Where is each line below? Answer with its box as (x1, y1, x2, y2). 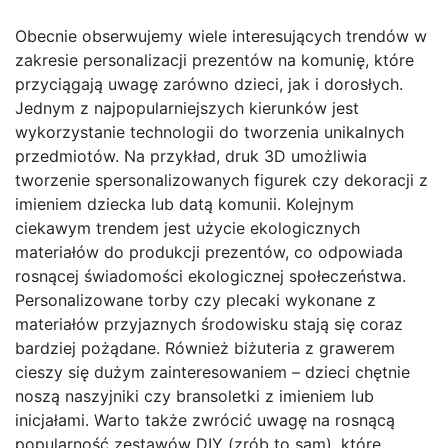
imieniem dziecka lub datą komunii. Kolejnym (15, 194, 354, 215)
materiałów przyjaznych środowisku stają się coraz (15, 314, 403, 335)
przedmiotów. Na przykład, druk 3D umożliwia (15, 146, 367, 167)
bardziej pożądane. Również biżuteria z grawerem (15, 338, 395, 359)
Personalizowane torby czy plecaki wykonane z (15, 290, 376, 311)
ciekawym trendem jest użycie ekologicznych (15, 218, 360, 239)
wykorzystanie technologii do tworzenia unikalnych (15, 122, 404, 143)
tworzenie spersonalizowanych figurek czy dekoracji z (15, 170, 428, 191)
